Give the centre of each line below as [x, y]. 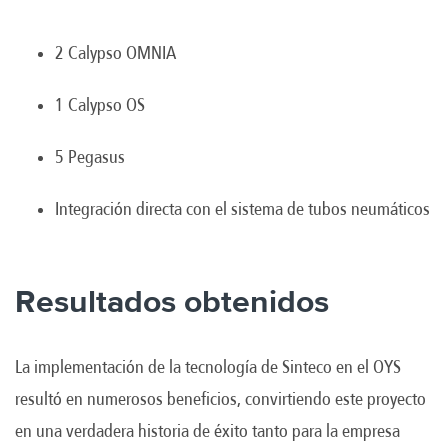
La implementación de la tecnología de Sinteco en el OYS [208, 366]
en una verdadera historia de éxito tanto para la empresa [207, 430]
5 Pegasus [90, 156]
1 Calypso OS [100, 104]
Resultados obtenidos [172, 302]
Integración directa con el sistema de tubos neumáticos [242, 208]
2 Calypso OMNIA [115, 52]
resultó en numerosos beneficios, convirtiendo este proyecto [220, 398]
